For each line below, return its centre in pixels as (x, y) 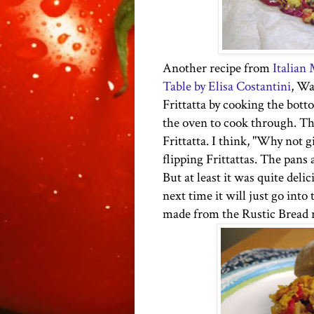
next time (187, 196)
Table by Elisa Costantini (227, 86)
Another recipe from (218, 68)
